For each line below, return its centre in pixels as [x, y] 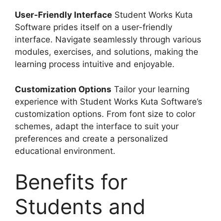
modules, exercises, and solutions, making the [107, 52]
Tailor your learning [150, 89]
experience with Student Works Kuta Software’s [109, 101]
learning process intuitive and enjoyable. [95, 64]
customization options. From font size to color [105, 114]
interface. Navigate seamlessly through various [108, 39]
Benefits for [71, 182]
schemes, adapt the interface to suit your [97, 126]
